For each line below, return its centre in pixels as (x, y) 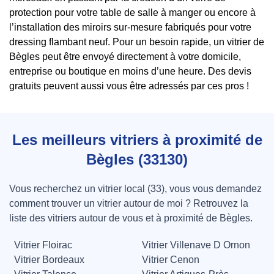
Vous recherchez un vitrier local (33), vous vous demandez (135, 189)
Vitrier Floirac (43, 245)
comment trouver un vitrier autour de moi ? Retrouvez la (129, 204)
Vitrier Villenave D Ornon (196, 245)
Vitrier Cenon (171, 260)
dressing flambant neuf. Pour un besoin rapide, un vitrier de (137, 42)
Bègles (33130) (137, 160)
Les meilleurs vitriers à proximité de (137, 140)
